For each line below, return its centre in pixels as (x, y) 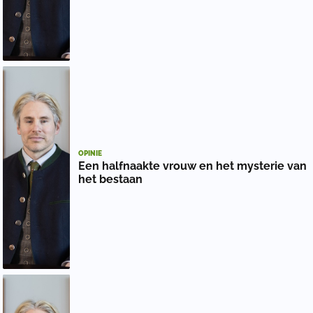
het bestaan (110, 180)
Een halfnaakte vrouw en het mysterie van (192, 166)
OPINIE (90, 154)
